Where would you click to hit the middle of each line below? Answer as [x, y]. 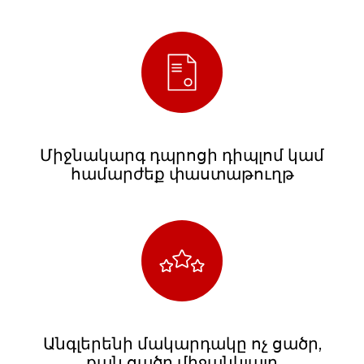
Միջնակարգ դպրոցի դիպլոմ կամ [182, 155]
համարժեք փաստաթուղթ [182, 173]
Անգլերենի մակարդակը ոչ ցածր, [182, 343]
